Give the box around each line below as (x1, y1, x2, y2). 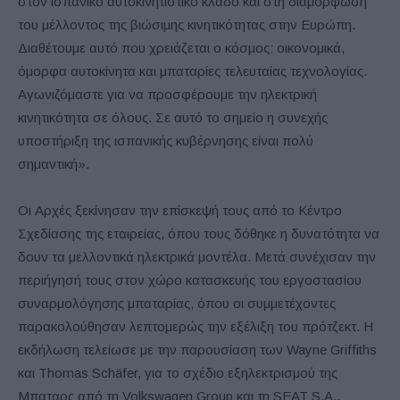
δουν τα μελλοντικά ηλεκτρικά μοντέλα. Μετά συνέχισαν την (18, 248, 376, 264)
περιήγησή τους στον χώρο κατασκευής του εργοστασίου (18, 271, 362, 287)
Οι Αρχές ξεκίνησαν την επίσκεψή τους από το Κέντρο (18, 202, 342, 218)
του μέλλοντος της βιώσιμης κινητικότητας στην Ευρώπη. (18, 16, 355, 32)
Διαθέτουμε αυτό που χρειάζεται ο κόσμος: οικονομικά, (18, 39, 345, 55)
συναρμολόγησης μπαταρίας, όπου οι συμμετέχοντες (18, 295, 336, 311)
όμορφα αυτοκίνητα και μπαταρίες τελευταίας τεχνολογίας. (18, 62, 367, 79)
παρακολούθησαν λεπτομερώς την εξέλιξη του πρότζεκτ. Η (18, 318, 373, 334)
